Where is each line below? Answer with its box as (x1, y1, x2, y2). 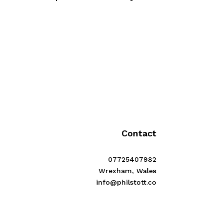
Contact (121, 128, 156, 139)
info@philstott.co (96, 178, 156, 187)
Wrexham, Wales (98, 167, 156, 175)
